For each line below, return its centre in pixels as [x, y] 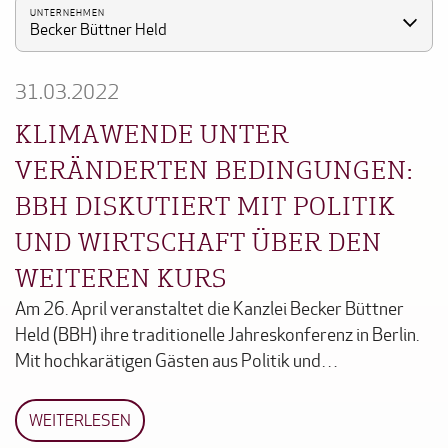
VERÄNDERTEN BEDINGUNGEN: [214, 168]
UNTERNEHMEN [67, 13]
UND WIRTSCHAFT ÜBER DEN [198, 240]
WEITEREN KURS [121, 276]
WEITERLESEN [80, 420]
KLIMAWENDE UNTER [152, 132]
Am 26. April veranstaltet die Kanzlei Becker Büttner [209, 309]
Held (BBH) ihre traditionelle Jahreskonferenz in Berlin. [217, 335]
